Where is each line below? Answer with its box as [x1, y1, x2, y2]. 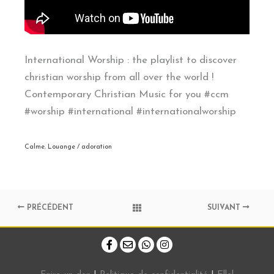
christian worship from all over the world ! [24, 72, 213, 83]
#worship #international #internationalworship [24, 106, 236, 117]
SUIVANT [207, 204, 243, 212]
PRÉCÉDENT [24, 204, 74, 212]
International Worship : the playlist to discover [24, 55, 237, 66]
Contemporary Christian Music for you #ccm [24, 89, 229, 100]
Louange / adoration [48, 143, 112, 150]
